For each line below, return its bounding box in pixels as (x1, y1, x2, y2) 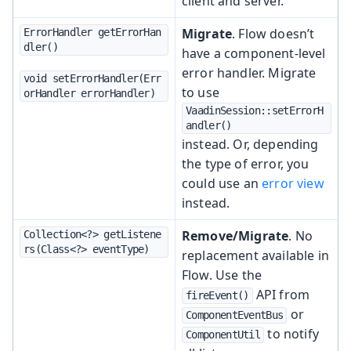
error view (262, 174, 324, 192)
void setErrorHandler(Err (24, 71, 161, 85)
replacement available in (182, 246, 329, 264)
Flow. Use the (182, 266, 262, 284)
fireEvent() (186, 288, 249, 302)
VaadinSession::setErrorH (186, 103, 324, 117)
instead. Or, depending (182, 135, 319, 153)
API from (252, 285, 310, 303)
